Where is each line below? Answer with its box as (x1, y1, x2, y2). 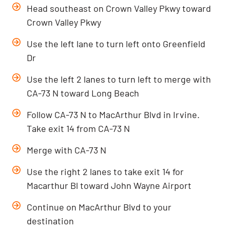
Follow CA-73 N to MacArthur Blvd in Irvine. (27, 109, 200, 120)
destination (27, 215, 74, 226)
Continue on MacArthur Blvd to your (27, 201, 172, 213)
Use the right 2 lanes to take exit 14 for (27, 166, 184, 177)
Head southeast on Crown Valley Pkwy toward (27, 3, 212, 14)
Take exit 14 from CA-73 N (27, 123, 130, 134)
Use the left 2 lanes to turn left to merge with (27, 73, 212, 85)
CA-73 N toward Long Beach (27, 87, 140, 99)
